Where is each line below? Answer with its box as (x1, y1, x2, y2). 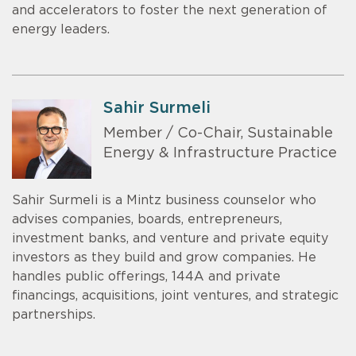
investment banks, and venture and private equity (12, 231, 328, 245)
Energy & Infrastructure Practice (103, 146, 337, 161)
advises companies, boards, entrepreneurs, (12, 212, 282, 226)
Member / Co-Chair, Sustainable (103, 126, 333, 141)
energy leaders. (12, 22, 110, 36)
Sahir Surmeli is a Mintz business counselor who (12, 193, 316, 207)
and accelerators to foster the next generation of (12, 3, 327, 17)
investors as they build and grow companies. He (12, 250, 316, 264)
